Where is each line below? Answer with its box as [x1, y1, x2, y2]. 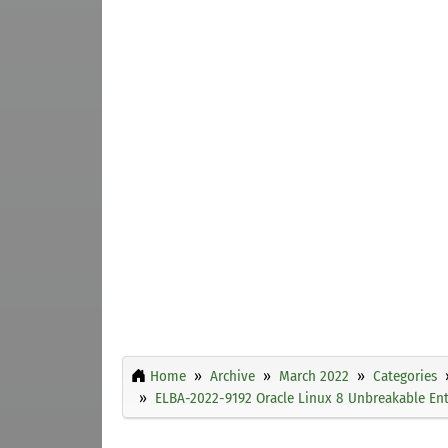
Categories [373, 366, 437, 385]
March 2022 [279, 366, 349, 385]
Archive [210, 366, 255, 385]
